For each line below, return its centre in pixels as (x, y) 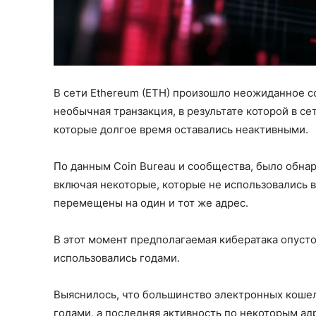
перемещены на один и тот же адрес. (151, 202)
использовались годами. (117, 257)
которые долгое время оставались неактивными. (181, 129)
